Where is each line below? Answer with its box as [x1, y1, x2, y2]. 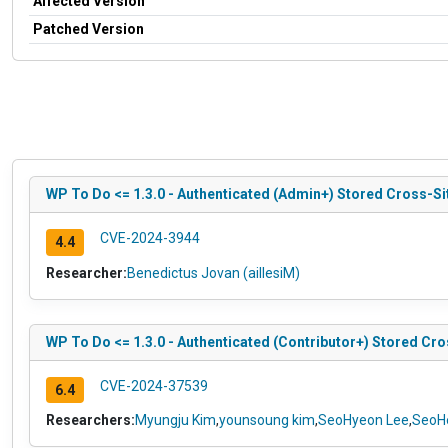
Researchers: [46, 412, 135, 429]
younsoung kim [219, 412, 315, 429]
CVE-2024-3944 [99, 229, 200, 246]
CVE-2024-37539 [99, 377, 208, 394]
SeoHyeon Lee [318, 412, 409, 429]
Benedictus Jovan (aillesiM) [127, 264, 300, 281]
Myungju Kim [135, 412, 216, 429]
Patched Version [33, 20, 144, 37]
